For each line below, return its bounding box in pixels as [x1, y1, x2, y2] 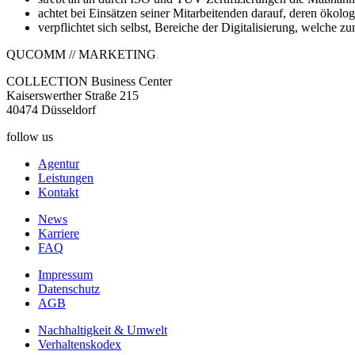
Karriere [38, 227, 79, 240]
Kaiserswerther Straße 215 [6, 89, 139, 102]
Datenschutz [38, 282, 100, 296]
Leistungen [38, 171, 94, 185]
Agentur [38, 157, 79, 170]
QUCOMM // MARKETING [6, 48, 156, 61]
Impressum [38, 268, 93, 281]
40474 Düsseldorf [6, 103, 96, 116]
